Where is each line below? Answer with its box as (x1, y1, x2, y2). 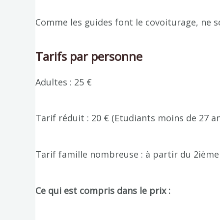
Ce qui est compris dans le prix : (35, 184, 170, 196)
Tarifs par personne (35, 48, 142, 64)
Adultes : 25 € (35, 76, 92, 88)
